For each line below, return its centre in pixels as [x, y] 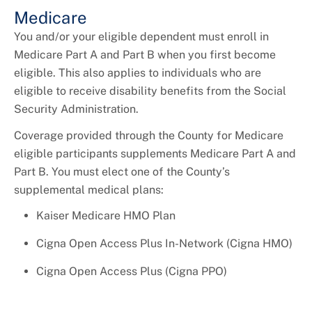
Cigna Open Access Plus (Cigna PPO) [133, 272]
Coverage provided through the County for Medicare [149, 136]
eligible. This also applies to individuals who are [138, 73]
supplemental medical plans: [89, 190]
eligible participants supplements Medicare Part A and [155, 154]
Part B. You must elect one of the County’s [122, 172]
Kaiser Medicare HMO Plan [106, 216]
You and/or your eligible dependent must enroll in [141, 37]
